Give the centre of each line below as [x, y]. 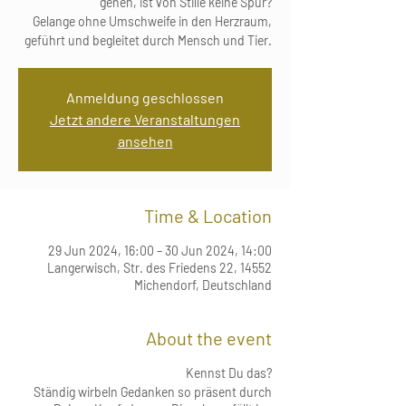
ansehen [145, 141]
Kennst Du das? [229, 373]
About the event [209, 338]
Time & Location [208, 216]
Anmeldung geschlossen [145, 97]
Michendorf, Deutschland [203, 285]
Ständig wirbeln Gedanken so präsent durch [153, 392]
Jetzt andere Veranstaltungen [145, 119]
